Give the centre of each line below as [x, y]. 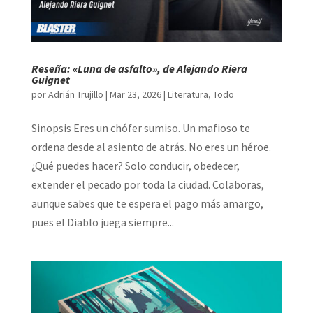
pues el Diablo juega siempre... [102, 222]
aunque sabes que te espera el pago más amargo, [147, 203]
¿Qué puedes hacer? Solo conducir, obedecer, [135, 165]
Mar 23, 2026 [135, 94]
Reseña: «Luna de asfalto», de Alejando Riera [139, 68]
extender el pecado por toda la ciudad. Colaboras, [147, 184]
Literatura [188, 94]
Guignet [50, 79]
